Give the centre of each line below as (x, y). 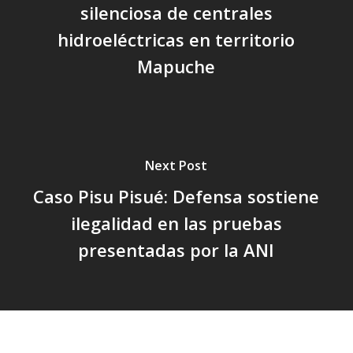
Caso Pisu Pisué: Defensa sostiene (176, 196)
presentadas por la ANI (176, 249)
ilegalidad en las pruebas (176, 223)
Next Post (176, 165)
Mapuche (176, 66)
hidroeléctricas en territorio (176, 39)
